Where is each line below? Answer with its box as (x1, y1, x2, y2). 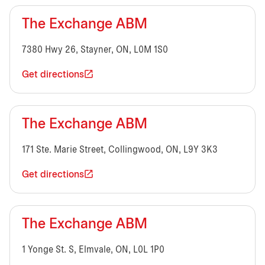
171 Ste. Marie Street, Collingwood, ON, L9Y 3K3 (22, 145, 218, 154)
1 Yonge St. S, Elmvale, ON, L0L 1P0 (22, 245, 164, 254)
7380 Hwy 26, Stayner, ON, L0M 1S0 (22, 45, 168, 54)
